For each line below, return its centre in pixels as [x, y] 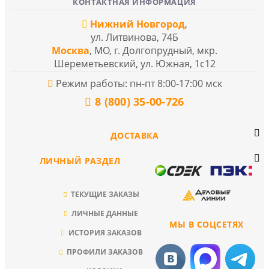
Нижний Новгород [138, 24]
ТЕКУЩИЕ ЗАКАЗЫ [105, 194]
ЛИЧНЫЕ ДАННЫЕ [105, 213]
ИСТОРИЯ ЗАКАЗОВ [105, 232]
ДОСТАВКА [134, 135]
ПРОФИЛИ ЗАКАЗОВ [105, 252]
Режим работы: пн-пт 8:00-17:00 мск [138, 83]
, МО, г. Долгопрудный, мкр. [153, 50]
